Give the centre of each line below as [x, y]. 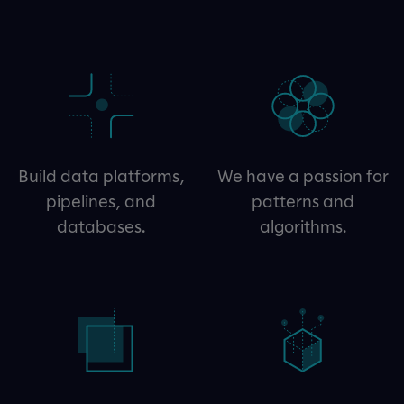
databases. [101, 227]
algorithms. [303, 227]
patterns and [303, 202]
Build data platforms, [101, 176]
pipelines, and [101, 202]
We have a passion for [303, 176]
